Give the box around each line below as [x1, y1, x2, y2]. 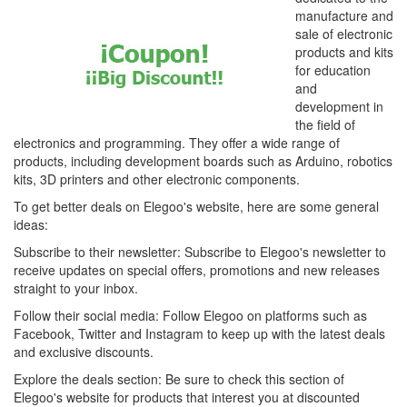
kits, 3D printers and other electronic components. [14, 170, 300, 188]
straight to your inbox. [14, 279, 138, 297]
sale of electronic [295, 25, 392, 43]
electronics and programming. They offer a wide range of [14, 134, 340, 152]
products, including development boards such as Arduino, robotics [14, 152, 392, 170]
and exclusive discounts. [14, 342, 154, 361]
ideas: [14, 215, 48, 233]
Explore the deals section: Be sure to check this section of [14, 370, 344, 388]
